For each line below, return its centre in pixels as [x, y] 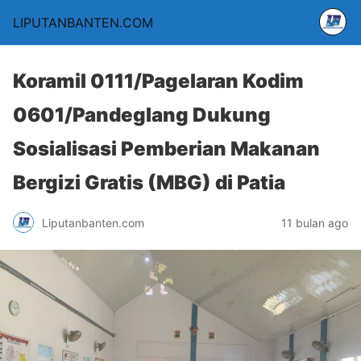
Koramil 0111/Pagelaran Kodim [158, 81]
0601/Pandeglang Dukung [142, 115]
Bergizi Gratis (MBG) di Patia [149, 183]
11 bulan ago [315, 222]
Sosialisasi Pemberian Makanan [166, 149]
